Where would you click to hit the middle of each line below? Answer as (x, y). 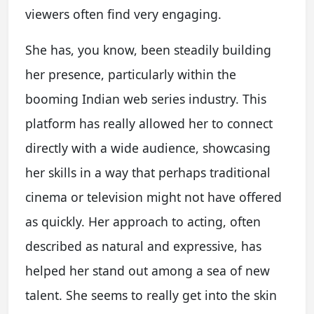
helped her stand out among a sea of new (148, 270)
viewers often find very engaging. (123, 14)
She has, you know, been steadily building (148, 49)
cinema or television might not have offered (153, 197)
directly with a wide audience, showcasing (148, 148)
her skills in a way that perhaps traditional (148, 172)
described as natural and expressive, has (143, 246)
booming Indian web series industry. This (146, 98)
